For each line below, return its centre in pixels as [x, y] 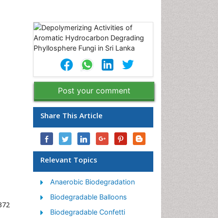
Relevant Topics [69, 160]
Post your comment [94, 91]
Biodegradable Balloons [89, 197]
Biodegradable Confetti [88, 212]
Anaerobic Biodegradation [92, 182]
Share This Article [72, 115]
